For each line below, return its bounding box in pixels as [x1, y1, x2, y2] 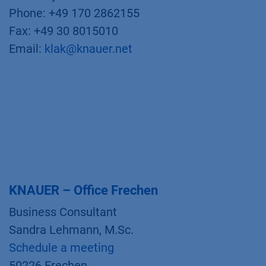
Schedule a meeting [9, 240, 114, 255]
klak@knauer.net [45, 42, 132, 56]
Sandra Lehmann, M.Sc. [9, 223, 134, 237]
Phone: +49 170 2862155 [9, 6, 140, 20]
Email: [9, 42, 45, 56]
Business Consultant [9, 205, 117, 219]
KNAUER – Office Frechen [9, 183, 158, 198]
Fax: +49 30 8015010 [9, 24, 118, 38]
